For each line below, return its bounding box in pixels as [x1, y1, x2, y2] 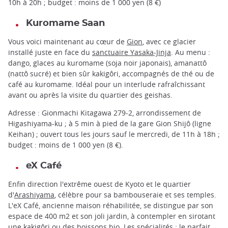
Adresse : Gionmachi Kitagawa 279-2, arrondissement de [8, 108, 201, 118]
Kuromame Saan [26, 18, 105, 28]
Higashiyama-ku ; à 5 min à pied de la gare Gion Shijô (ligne [8, 119, 211, 129]
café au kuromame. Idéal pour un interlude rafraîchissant [8, 79, 205, 89]
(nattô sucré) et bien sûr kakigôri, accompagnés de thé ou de [8, 68, 214, 78]
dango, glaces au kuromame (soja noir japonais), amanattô [8, 58, 207, 68]
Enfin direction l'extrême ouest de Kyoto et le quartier [8, 179, 191, 189]
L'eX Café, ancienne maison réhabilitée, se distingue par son [8, 201, 213, 211]
